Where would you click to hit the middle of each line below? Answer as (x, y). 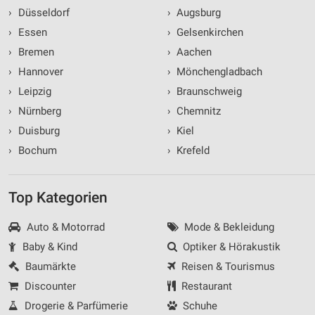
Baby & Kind (48, 246)
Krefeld (192, 150)
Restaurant (205, 286)
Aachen (193, 52)
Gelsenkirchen (208, 32)
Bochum (36, 150)
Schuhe (199, 306)
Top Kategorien (58, 197)
